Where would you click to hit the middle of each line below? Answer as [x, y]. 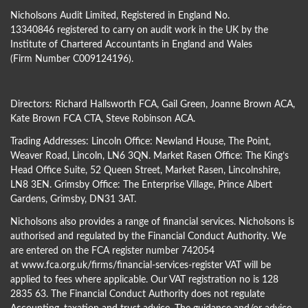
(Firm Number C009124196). [72, 59]
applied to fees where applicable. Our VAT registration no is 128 [144, 280]
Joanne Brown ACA [252, 105]
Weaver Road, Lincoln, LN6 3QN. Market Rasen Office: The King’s [150, 156]
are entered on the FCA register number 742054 [112, 251]
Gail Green [184, 105]
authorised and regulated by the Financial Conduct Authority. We [148, 237]
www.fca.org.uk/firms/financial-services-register [122, 266]
